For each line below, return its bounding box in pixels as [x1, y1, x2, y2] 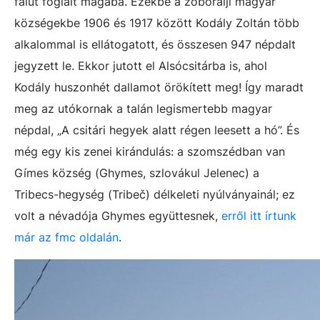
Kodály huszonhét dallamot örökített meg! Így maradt [14, 80, 304, 94]
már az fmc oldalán [14, 230, 119, 244]
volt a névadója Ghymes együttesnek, [14, 209, 221, 223]
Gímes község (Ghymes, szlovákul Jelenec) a [14, 166, 259, 180]
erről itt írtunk [221, 209, 296, 223]
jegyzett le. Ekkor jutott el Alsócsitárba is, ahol [14, 59, 267, 73]
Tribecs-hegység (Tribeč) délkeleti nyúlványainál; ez [14, 187, 295, 201]
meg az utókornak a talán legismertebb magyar [14, 101, 272, 116]
